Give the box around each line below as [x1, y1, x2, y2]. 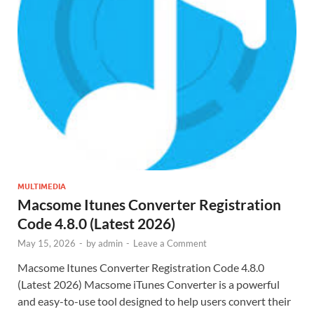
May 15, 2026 [18, 237, 76, 249]
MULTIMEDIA [18, 181, 66, 191]
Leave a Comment [133, 237, 207, 249]
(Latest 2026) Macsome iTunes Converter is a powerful [18, 277, 280, 291]
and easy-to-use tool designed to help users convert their [18, 294, 291, 308]
